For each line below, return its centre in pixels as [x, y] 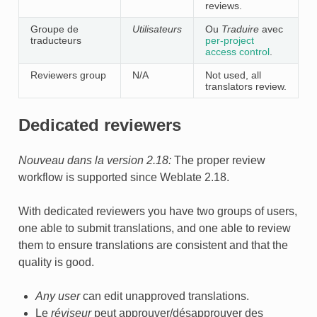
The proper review [219, 160]
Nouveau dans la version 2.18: [96, 160]
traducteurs [56, 40]
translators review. [246, 86]
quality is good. [56, 262]
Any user [57, 296]
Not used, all [233, 75]
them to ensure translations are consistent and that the [153, 245]
